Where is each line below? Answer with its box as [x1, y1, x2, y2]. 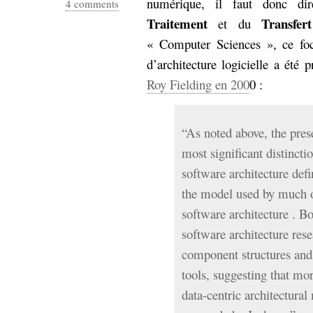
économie [17, 36, 73, 57]
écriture [76, 37, 119, 56]
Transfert [261, 14, 312, 33]
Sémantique [22, 6, 119, 34]
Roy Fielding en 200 [147, 75, 249, 93]
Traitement [147, 14, 208, 33]
